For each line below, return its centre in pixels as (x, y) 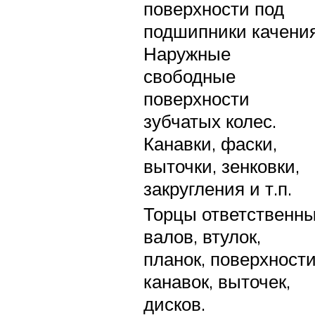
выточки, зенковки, (221, 166)
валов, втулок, (202, 236)
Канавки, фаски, (210, 143)
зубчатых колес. (210, 121)
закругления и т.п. (218, 188)
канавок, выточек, (217, 281)
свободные (189, 76)
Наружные (187, 53)
